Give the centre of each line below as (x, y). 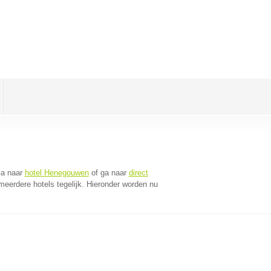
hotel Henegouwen (57, 173)
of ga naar (109, 173)
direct (138, 173)
